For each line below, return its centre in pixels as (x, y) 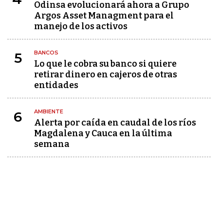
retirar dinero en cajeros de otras (106, 74)
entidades (56, 85)
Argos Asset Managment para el (104, 16)
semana (52, 144)
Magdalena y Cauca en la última (103, 133)
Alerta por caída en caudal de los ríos (115, 123)
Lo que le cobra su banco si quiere (105, 64)
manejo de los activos (81, 26)
